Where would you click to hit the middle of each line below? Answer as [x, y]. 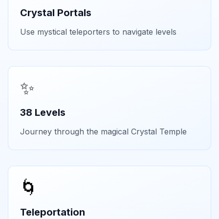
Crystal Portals [56, 13]
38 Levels [43, 113]
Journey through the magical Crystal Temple [103, 132]
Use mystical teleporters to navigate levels [98, 32]
